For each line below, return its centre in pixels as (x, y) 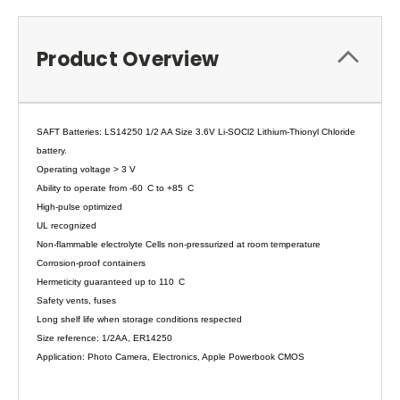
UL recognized (67, 225)
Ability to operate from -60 (90, 187)
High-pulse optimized (79, 206)
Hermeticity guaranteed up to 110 (105, 281)
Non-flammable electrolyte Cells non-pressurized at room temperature (179, 244)
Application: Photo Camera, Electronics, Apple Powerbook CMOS (171, 356)
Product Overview (128, 59)
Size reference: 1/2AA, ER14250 (104, 337)
